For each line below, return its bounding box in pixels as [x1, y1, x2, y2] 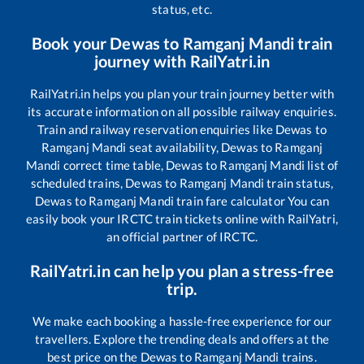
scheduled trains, [30, 175, 126, 191]
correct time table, [60, 158, 167, 173]
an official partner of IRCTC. [106, 229, 258, 245]
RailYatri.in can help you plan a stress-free [30, 261, 334, 281]
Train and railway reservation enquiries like [37, 122, 275, 137]
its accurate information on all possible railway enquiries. [28, 104, 336, 119]
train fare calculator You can [173, 193, 329, 209]
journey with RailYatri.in [93, 51, 271, 71]
